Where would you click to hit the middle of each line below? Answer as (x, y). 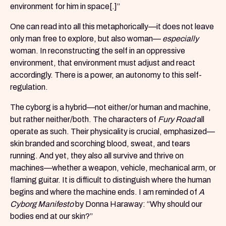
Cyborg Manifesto (42, 204)
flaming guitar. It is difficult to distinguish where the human (110, 180)
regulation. (29, 87)
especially (180, 39)
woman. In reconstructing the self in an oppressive (98, 51)
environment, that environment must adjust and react (103, 63)
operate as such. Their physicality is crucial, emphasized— (112, 132)
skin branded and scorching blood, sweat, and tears (100, 144)
